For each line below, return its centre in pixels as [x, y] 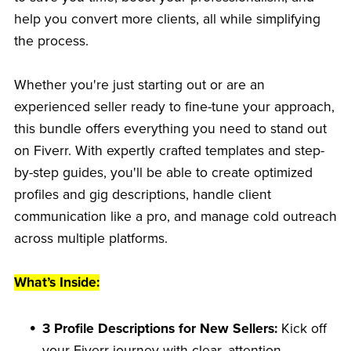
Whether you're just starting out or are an [139, 85]
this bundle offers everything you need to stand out [170, 128]
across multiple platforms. [90, 238]
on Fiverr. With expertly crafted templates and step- [169, 150]
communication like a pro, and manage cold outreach [175, 216]
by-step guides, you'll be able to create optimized [163, 172]
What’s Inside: [56, 282]
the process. [51, 41]
